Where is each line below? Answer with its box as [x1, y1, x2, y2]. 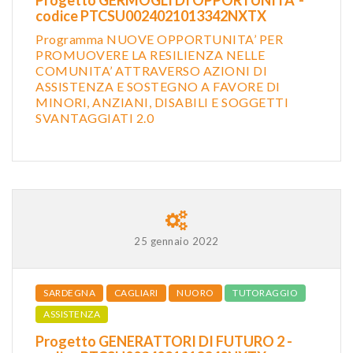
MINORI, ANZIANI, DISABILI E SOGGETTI [35, 94, 288, 110]
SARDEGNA [43, 286, 95, 299]
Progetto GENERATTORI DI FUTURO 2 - [35, 332, 292, 350]
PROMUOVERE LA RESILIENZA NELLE [35, 46, 265, 62]
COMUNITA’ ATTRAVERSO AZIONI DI [35, 62, 267, 78]
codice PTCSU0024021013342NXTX [35, 6, 266, 24]
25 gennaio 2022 [134, 234, 219, 247]
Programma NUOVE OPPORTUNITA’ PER [35, 31, 283, 46]
